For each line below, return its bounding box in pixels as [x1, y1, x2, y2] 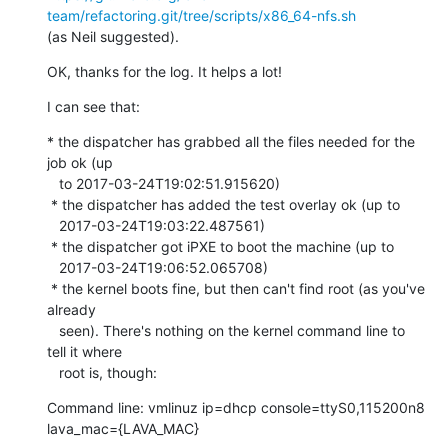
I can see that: [47, 97, 140, 115]
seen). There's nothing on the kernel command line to [47, 321, 59, 339]
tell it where [47, 342, 122, 360]
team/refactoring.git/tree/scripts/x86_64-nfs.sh [47, 6, 356, 24]
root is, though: [59, 363, 157, 381]
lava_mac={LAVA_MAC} [47, 419, 199, 437]
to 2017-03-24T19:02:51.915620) [47, 174, 59, 192]
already [47, 300, 96, 318]
